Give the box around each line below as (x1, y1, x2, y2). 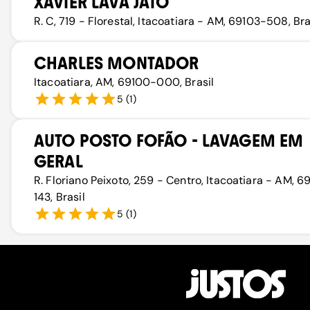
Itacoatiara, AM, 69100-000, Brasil (34, 75, 215, 89)
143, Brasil (34, 190, 85, 204)
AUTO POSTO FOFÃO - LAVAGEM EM (34, 131, 304, 151)
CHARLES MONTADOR (34, 53, 199, 73)
